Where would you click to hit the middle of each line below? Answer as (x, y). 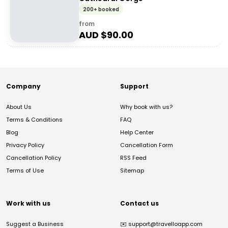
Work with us (28, 203)
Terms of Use (25, 170)
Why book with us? (146, 107)
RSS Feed (133, 158)
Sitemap (132, 170)
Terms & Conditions (34, 120)
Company (23, 86)
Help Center (137, 132)
